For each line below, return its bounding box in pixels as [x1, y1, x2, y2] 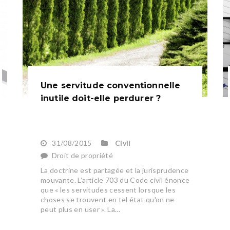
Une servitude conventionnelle [40, 81, 181, 91]
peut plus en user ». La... [40, 205, 121, 214]
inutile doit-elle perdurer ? [40, 93, 161, 104]
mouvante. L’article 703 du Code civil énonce [40, 176, 190, 185]
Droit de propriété [51, 151, 113, 160]
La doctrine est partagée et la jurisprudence [40, 166, 189, 175]
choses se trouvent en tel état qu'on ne [40, 195, 175, 204]
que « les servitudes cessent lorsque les [40, 185, 176, 195]
